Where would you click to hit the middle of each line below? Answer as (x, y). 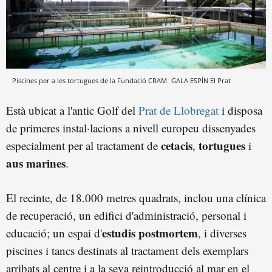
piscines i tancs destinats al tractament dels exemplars (127, 250)
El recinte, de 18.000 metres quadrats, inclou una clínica (136, 197)
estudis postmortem (150, 233)
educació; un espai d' (54, 233)
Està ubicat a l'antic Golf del (72, 110)
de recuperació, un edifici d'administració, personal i (126, 215)
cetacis (177, 145)
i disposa (240, 110)
